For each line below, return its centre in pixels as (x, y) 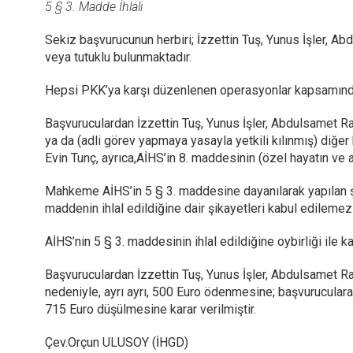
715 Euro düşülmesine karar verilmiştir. (150, 309)
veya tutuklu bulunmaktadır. (118, 57)
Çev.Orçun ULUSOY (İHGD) (117, 342)
